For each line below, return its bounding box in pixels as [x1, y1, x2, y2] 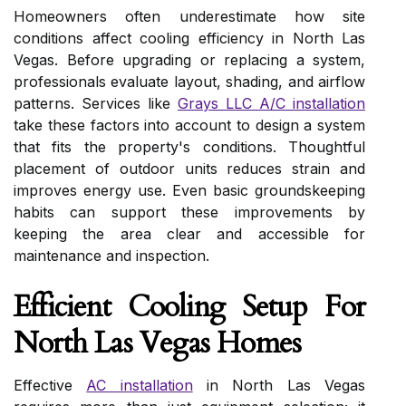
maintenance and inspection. [14, 246, 209, 265]
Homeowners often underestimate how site [14, 7, 365, 25]
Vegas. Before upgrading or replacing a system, [14, 51, 365, 69]
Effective [14, 376, 87, 394]
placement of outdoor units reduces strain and [14, 159, 365, 178]
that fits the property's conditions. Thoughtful [14, 138, 365, 156]
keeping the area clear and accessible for [14, 225, 365, 243]
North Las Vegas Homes [14, 324, 302, 363]
